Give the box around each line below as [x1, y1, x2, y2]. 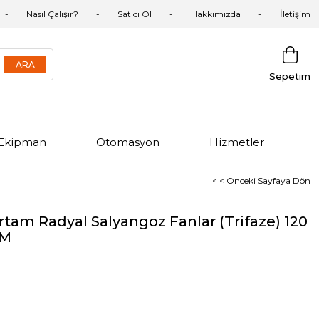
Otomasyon [96, 135, 159, 149]
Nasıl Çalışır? [26, 9, 78, 19]
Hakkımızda [191, 9, 241, 19]
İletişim [280, 9, 310, 19]
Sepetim [269, 70, 310, 82]
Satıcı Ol [117, 9, 152, 19]
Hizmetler [209, 135, 264, 149]
